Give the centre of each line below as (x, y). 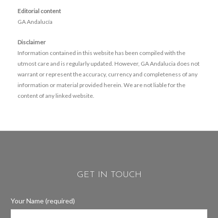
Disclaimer (31, 42)
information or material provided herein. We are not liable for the (101, 85)
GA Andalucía (35, 22)
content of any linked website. (56, 96)
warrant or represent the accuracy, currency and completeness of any (107, 74)
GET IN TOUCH (109, 175)
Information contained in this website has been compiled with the (101, 53)
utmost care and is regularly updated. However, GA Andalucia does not (108, 64)
